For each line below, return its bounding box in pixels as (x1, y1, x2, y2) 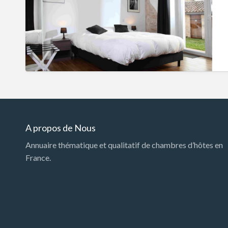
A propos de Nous (25, 122, 96, 133)
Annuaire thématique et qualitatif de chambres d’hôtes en (25, 140, 223, 150)
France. (25, 153, 51, 163)
